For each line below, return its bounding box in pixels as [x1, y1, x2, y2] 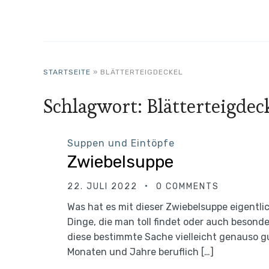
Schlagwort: [43, 94, 147, 118]
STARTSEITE [43, 68, 91, 76]
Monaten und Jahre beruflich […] [67, 246, 214, 258]
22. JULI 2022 [67, 181, 138, 192]
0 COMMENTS [156, 181, 219, 192]
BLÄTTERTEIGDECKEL [100, 68, 183, 76]
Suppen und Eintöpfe [67, 138, 175, 149]
